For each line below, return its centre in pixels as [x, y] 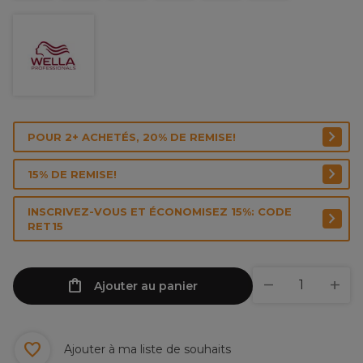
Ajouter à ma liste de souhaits [146, 349]
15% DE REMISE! [72, 174]
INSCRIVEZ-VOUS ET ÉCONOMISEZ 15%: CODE [160, 211]
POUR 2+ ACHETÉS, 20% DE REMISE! [132, 137]
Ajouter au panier [145, 286]
